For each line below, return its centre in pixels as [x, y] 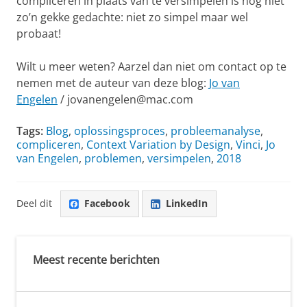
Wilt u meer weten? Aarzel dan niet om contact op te [151, 66]
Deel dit [34, 204]
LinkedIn [187, 204]
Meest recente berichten [96, 259]
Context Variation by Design [158, 144]
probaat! [39, 33]
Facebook [107, 204]
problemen [113, 158]
